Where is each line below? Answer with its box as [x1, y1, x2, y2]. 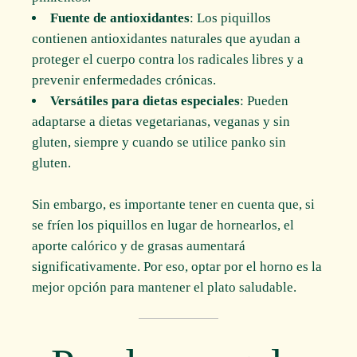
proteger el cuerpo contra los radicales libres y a [32, 52, 304, 68]
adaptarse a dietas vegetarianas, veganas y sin [32, 114, 291, 130]
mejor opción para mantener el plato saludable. [32, 279, 297, 295]
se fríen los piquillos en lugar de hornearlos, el [32, 217, 295, 233]
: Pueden [240, 93, 289, 109]
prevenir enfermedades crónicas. [32, 73, 217, 88]
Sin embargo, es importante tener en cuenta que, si [32, 196, 316, 212]
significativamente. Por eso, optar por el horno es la [32, 258, 323, 274]
